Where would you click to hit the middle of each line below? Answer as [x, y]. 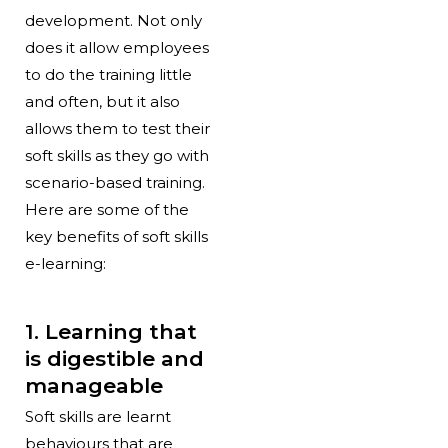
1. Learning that [110, 332]
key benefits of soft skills [116, 236]
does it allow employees [116, 47]
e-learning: [65, 263]
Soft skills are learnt [97, 417]
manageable [93, 386]
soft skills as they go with [116, 155]
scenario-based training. [114, 182]
